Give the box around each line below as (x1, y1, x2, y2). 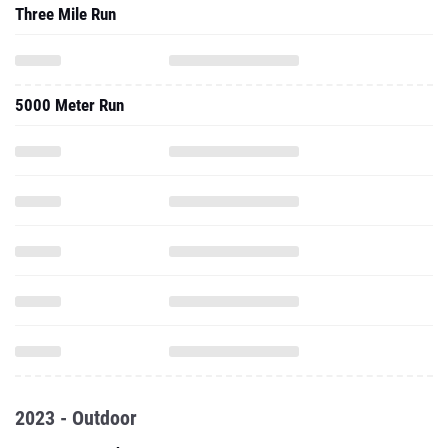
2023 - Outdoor (15, 406, 137, 430)
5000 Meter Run (15, 95, 124, 115)
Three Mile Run (15, 4, 116, 24)
